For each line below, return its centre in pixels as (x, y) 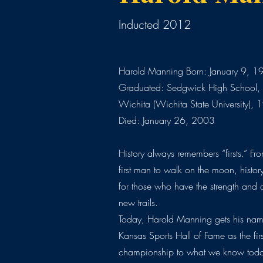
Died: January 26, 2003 (167, 121)
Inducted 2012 (155, 25)
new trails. (139, 203)
